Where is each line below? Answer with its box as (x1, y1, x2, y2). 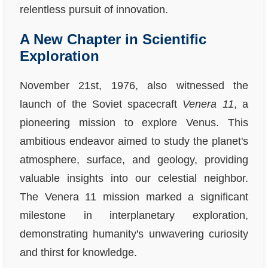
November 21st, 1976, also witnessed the (20, 79, 248, 92)
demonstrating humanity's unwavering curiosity (20, 227, 248, 240)
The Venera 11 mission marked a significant (20, 190, 248, 203)
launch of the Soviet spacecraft (20, 98, 183, 110)
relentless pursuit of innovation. (20, 3, 168, 16)
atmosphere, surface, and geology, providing (20, 153, 248, 166)
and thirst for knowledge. (20, 246, 137, 258)
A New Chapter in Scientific (20, 31, 206, 47)
